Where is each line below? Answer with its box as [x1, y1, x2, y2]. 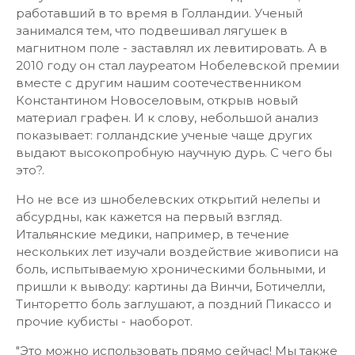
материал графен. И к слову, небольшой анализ [16, 110, 319, 125]
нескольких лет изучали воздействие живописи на [16, 244, 338, 259]
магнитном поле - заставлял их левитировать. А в [16, 40, 327, 55]
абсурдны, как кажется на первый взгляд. [16, 209, 282, 224]
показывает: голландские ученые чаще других [16, 128, 312, 143]
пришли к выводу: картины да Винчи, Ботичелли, [16, 279, 325, 294]
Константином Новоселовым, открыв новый [16, 93, 298, 108]
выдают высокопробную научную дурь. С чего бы [16, 145, 332, 160]
